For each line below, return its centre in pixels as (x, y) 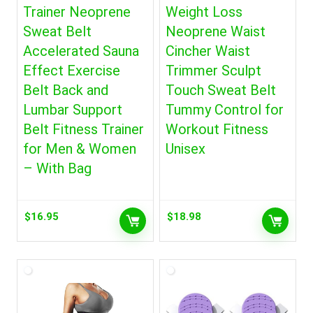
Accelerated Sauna (81, 51)
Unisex (186, 149)
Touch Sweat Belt (221, 90)
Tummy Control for (225, 110)
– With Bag (58, 168)
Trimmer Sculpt (214, 71)
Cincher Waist (208, 51)
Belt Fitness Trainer (84, 129)
